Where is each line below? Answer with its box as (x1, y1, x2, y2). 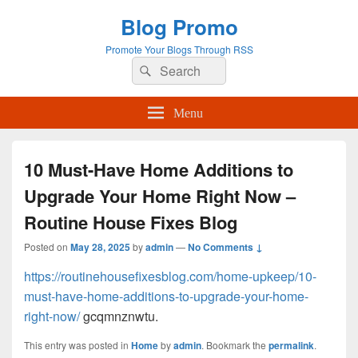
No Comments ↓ (188, 240, 263, 254)
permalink (268, 338, 314, 352)
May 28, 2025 (70, 240, 130, 254)
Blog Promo (120, 12, 238, 42)
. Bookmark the (201, 338, 268, 352)
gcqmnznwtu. (80, 307, 158, 325)
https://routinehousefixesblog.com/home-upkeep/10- (24, 267, 316, 285)
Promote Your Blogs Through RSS (105, 42, 253, 56)
